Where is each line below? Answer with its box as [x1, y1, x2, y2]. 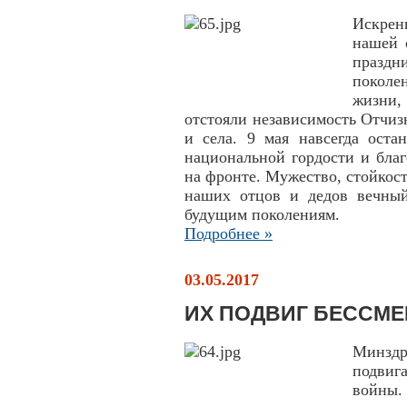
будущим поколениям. [184, 205, 340, 223]
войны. [352, 381, 402, 399]
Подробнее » [184, 224, 273, 243]
